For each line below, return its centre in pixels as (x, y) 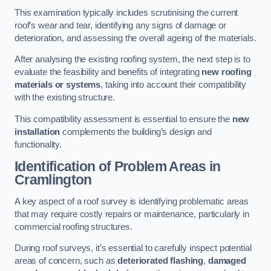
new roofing (227, 72)
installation (38, 132)
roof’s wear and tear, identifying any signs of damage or (120, 25)
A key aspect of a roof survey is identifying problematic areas (132, 201)
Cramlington (53, 180)
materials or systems (58, 85)
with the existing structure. (65, 98)
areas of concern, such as (66, 261)
